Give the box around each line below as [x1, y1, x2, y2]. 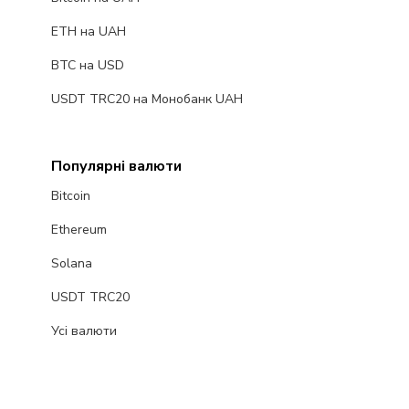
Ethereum [50, 221, 107, 239]
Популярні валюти [50, 156, 182, 177]
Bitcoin [50, 187, 90, 205]
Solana [50, 255, 92, 273]
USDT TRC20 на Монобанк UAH [50, 90, 243, 109]
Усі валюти [50, 322, 117, 341]
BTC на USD [50, 57, 124, 75]
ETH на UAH [50, 23, 126, 41]
